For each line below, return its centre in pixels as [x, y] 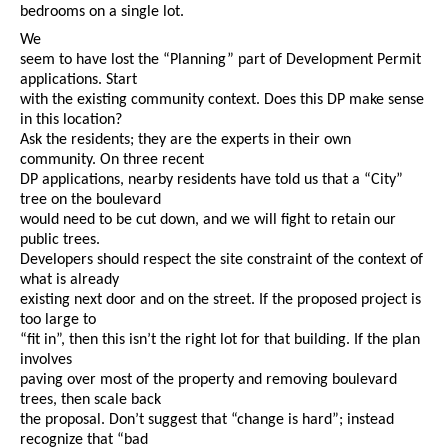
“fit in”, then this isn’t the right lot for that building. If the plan [220, 340]
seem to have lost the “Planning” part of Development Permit [220, 60]
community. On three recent [112, 160]
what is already [69, 280]
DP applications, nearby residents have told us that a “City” [211, 180]
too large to [58, 320]
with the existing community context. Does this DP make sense [222, 100]
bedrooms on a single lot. [102, 12]
